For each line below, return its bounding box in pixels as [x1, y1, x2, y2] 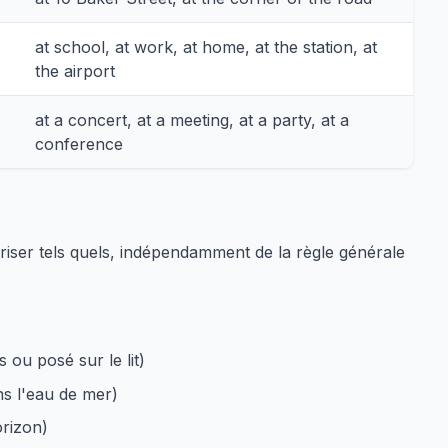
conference [35, 133, 123, 154]
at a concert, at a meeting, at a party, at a [35, 109, 349, 130]
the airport [35, 60, 115, 81]
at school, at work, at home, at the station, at [35, 36, 377, 57]
